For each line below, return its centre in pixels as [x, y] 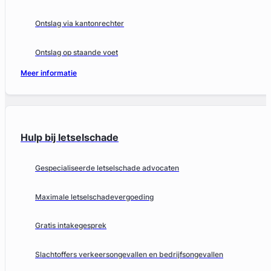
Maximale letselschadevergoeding [95, 197]
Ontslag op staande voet [77, 53]
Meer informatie [49, 73]
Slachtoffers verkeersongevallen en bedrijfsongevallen [129, 255]
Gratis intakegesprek [71, 226]
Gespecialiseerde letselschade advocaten [107, 168]
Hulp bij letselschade [70, 137]
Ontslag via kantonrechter [80, 24]
